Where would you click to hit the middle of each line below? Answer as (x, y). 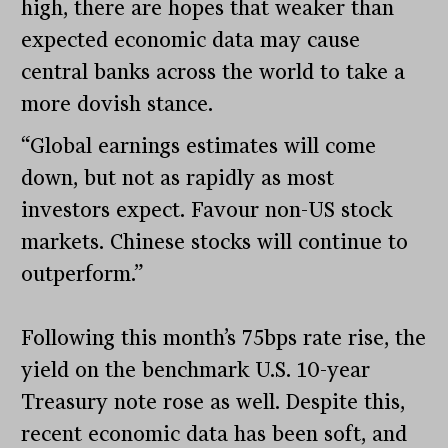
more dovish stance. (117, 104)
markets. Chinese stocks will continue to (215, 242)
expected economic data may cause (191, 40)
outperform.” (83, 274)
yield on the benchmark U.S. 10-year (196, 370)
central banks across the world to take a (213, 72)
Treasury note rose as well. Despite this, (213, 402)
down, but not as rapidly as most (178, 178)
